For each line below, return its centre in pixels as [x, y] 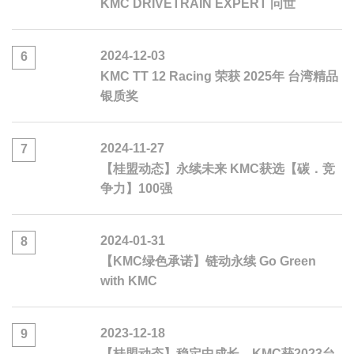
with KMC [129, 281]
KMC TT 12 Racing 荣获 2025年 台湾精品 [219, 77]
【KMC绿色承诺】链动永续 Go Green [208, 262]
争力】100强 [136, 189]
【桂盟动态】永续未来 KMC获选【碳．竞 [218, 169]
